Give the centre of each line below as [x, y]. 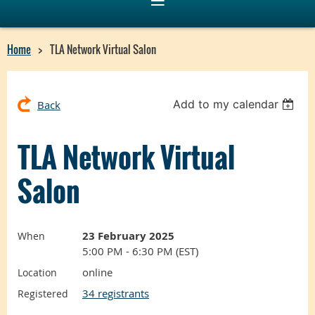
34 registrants [116, 293]
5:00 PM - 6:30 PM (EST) [140, 251]
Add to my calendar [226, 104]
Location [37, 272]
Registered [43, 293]
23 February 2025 [128, 236]
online [97, 272]
